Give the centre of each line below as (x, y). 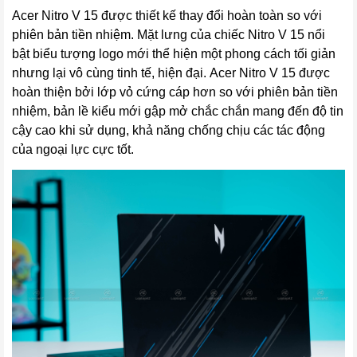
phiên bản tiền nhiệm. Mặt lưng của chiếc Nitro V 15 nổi (169, 34)
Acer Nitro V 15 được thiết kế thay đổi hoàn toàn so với (167, 15)
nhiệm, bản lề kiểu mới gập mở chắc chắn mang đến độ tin (178, 111)
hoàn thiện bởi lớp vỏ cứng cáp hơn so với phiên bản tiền (175, 92)
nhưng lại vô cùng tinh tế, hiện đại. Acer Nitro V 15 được (171, 73)
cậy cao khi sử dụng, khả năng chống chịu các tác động (169, 130)
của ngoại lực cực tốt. (75, 149)
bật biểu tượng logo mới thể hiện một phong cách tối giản (174, 53)
